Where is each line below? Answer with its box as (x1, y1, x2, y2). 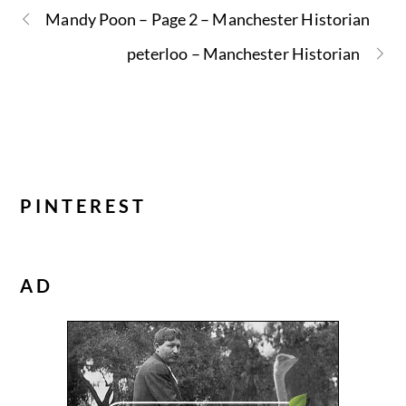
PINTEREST (20, 194, 148, 217)
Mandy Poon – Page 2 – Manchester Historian (45, 9, 371, 30)
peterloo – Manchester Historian (126, 43, 361, 64)
